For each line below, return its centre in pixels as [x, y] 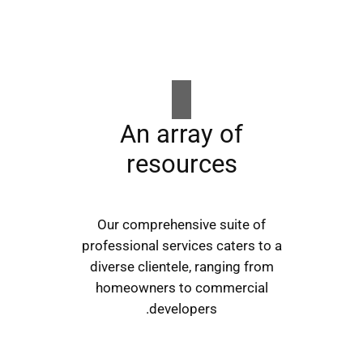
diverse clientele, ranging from [181, 266]
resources [181, 164]
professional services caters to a [181, 245]
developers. [183, 308]
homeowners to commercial [181, 287]
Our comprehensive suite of [181, 224]
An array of [181, 135]
